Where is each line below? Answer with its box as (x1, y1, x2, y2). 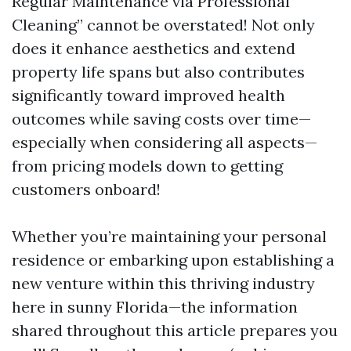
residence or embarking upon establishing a (12, 250, 335, 270)
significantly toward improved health (12, 85, 285, 105)
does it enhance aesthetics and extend (12, 38, 295, 58)
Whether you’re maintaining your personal (12, 226, 327, 246)
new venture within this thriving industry (12, 273, 315, 293)
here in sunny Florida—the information (12, 297, 298, 317)
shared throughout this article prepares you (12, 320, 338, 340)
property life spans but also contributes (12, 62, 305, 81)
